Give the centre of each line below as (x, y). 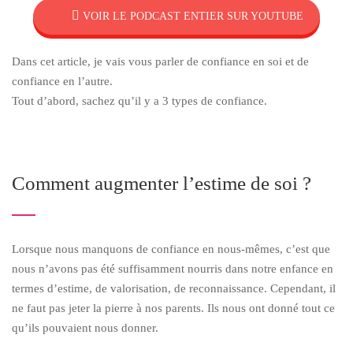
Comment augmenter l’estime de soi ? (162, 184)
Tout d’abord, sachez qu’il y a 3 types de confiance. (139, 101)
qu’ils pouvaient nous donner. (85, 328)
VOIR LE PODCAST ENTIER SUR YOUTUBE (191, 17)
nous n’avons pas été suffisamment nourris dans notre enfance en (173, 269)
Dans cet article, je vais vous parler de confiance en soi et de (160, 62)
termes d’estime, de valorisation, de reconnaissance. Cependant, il (174, 289)
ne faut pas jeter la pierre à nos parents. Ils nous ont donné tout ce (173, 308)
